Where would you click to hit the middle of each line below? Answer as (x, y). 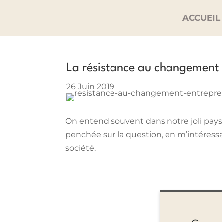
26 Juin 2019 (91, 86)
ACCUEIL (201, 18)
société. (81, 148)
